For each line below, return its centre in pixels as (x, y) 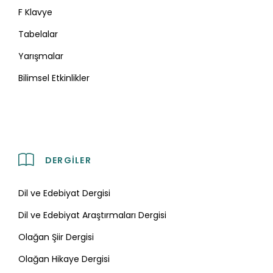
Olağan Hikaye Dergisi (64, 259)
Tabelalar (38, 34)
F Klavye (35, 12)
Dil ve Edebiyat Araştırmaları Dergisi (92, 215)
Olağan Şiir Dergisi (56, 237)
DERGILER (68, 160)
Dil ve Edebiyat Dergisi (64, 193)
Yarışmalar (41, 56)
